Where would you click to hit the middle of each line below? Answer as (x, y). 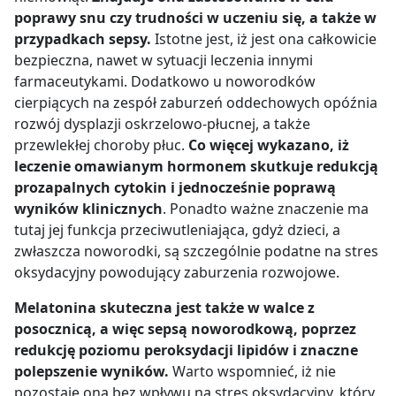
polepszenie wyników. (93, 371)
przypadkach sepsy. (83, 38)
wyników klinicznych (88, 208)
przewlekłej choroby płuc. (101, 145)
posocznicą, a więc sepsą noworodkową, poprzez (185, 328)
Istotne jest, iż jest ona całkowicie (264, 38)
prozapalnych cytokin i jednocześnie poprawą (175, 187)
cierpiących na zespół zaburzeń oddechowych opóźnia (196, 102)
